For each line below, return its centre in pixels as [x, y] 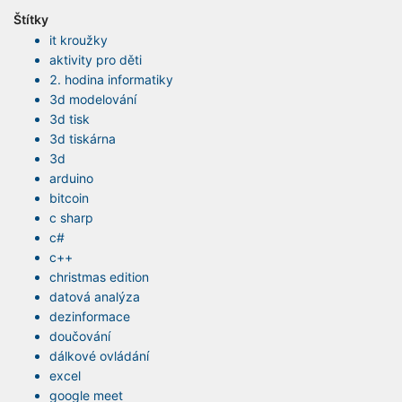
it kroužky [79, 40]
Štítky [31, 19]
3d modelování [93, 100]
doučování [80, 336]
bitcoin [69, 198]
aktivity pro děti [96, 60]
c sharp [71, 218]
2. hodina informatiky [111, 80]
